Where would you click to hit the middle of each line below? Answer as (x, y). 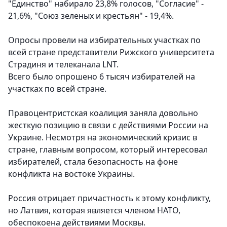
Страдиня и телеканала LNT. (63, 65)
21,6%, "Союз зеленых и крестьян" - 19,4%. (91, 16)
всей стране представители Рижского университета (111, 52)
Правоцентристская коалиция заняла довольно (103, 113)
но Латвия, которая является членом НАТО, (94, 211)
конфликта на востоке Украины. (71, 174)
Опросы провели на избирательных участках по (104, 40)
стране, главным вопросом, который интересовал (108, 150)
